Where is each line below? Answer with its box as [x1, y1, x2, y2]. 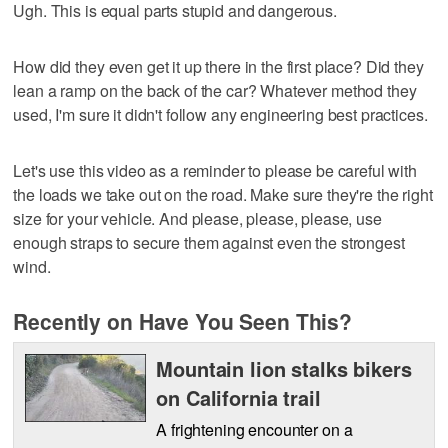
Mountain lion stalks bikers [156, 353, 412, 383]
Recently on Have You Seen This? [13, 305, 352, 336]
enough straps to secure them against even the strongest [13, 230, 405, 254]
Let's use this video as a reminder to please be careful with [13, 158, 417, 182]
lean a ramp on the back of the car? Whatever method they [13, 78, 417, 102]
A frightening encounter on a [156, 417, 353, 441]
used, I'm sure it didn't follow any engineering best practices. [13, 102, 428, 126]
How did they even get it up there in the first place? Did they [13, 54, 424, 78]
